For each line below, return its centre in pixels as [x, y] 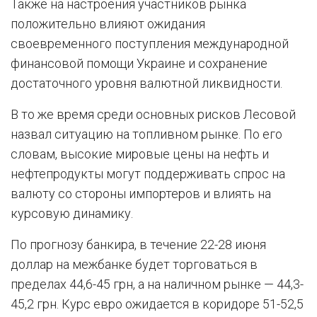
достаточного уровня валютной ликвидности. [146, 83]
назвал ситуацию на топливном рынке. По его [146, 134]
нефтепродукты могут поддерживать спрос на [148, 174]
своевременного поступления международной [150, 44]
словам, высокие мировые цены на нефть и [140, 154]
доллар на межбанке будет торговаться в [134, 264]
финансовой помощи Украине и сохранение [139, 63]
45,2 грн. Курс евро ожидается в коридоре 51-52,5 [157, 304]
